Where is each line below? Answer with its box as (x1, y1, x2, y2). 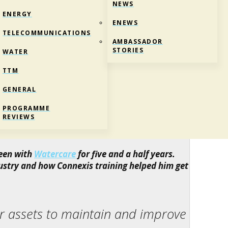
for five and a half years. (76, 148, 175, 160)
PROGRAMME (2, 104, 50, 113)
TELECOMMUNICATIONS (2, 28, 91, 38)
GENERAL (2, 85, 37, 94)
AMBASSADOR (112, 37, 163, 46)
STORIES (112, 46, 144, 55)
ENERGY (2, 10, 32, 19)
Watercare (34, 148, 76, 160)
